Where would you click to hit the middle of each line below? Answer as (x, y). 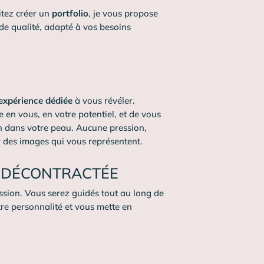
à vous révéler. (104, 101)
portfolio (70, 13)
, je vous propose (123, 13)
